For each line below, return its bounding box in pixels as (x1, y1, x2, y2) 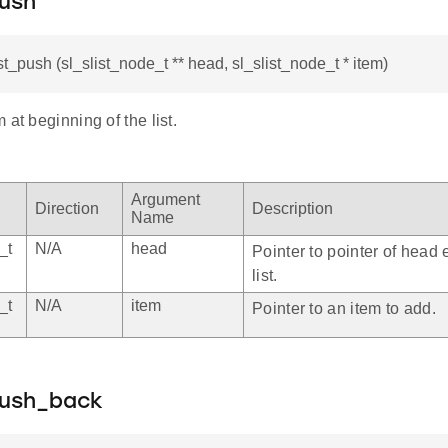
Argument (131, 191, 200, 209)
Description (252, 200, 333, 218)
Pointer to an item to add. (252, 300, 436, 318)
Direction (35, 200, 99, 218)
